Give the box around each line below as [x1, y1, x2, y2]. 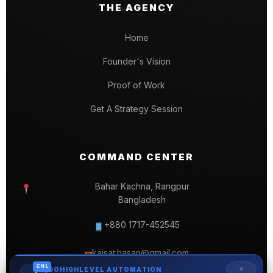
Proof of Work [108, 80, 165, 91]
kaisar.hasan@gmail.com [92, 247, 189, 258]
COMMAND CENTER [79, 151, 194, 163]
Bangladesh [118, 194, 166, 205]
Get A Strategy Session [90, 104, 183, 115]
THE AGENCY [99, 2, 174, 14]
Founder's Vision [102, 56, 171, 67]
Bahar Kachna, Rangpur [94, 181, 190, 192]
